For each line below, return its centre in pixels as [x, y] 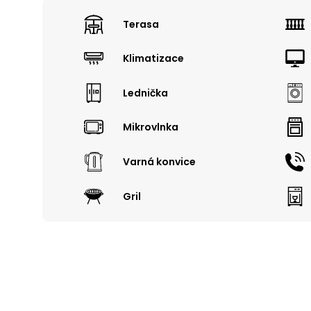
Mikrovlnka [151, 127]
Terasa [141, 24]
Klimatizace [153, 59]
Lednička [145, 93]
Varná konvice [159, 161]
